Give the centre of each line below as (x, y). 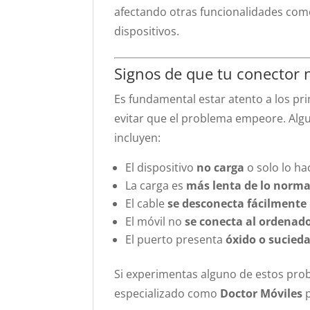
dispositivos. (147, 31)
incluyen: (138, 138)
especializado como (167, 293)
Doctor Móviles (262, 293)
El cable (147, 203)
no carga (221, 167)
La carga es (156, 185)
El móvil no (155, 221)
